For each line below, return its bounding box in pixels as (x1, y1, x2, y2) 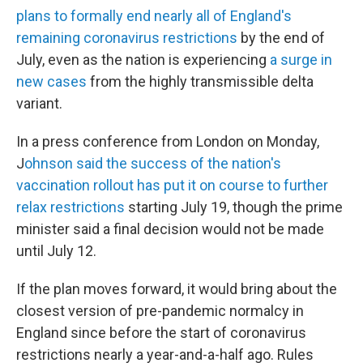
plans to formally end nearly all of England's (16, 7, 292, 24)
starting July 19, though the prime (125, 199, 343, 216)
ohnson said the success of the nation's (24, 155, 281, 172)
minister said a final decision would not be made (16, 220, 324, 237)
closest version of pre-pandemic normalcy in (16, 302, 304, 319)
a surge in (270, 51, 332, 68)
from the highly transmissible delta (87, 73, 314, 90)
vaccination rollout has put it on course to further (16, 177, 328, 194)
